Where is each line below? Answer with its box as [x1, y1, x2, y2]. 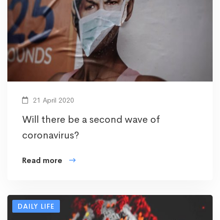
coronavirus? [22, 129, 79, 142]
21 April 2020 [31, 96, 74, 105]
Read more [22, 156, 62, 165]
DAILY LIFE [18, 202, 55, 211]
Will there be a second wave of [22, 113, 160, 126]
